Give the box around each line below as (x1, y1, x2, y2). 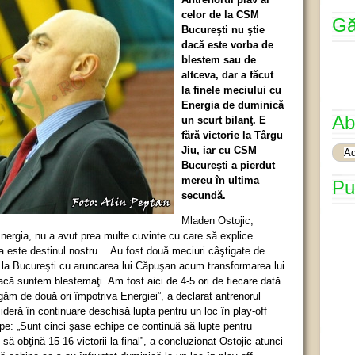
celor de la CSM (181, 8, 259, 21)
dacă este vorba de (181, 38, 273, 51)
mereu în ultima (181, 174, 259, 186)
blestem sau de (181, 53, 256, 66)
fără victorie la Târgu (181, 128, 283, 141)
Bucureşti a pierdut (181, 158, 275, 171)
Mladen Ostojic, (181, 214, 254, 227)
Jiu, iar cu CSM (181, 143, 257, 156)
